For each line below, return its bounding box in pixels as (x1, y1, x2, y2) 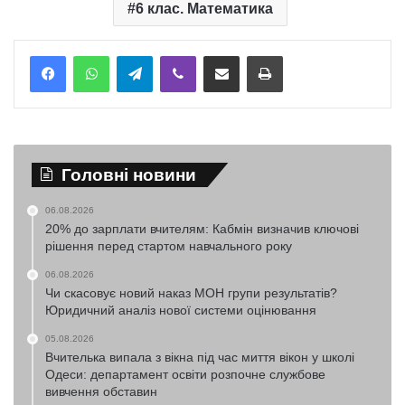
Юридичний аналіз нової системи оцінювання (45, 303, 316, 317)
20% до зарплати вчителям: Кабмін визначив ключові (45, 221, 359, 236)
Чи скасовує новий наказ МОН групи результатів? (45, 286, 337, 300)
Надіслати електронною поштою (239, 48, 281, 61)
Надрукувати (282, 48, 353, 61)
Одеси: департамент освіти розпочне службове (45, 367, 325, 381)
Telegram (152, 48, 200, 61)
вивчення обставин (45, 384, 157, 399)
